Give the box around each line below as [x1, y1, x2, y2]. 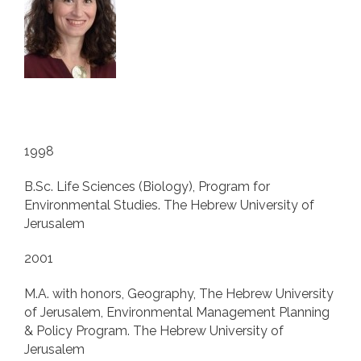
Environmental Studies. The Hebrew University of [24, 197, 314, 213]
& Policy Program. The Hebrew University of [24, 323, 284, 339]
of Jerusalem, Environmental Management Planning [24, 305, 330, 321]
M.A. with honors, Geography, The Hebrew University [24, 286, 334, 302]
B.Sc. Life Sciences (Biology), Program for [24, 178, 270, 194]
